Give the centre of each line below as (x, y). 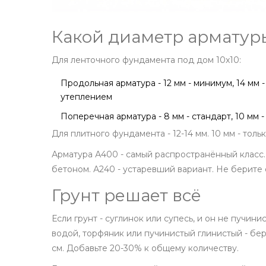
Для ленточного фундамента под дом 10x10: (146, 60)
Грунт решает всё (126, 196)
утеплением (86, 97)
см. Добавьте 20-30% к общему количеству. (145, 248)
